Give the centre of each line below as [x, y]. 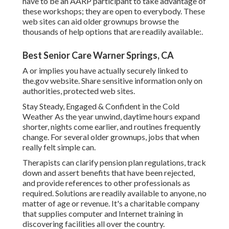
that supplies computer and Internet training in [103, 214]
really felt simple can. [59, 147]
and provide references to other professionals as [106, 183]
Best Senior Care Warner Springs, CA [98, 55]
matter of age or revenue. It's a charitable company [111, 203]
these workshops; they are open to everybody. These [114, 11]
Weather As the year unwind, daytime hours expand [111, 117]
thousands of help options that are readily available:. [113, 32]
